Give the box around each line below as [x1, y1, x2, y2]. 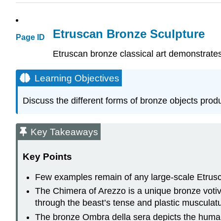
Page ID [16, 33, 45, 42]
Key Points [23, 151, 72, 162]
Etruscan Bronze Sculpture [53, 27, 205, 41]
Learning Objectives [35, 73, 119, 84]
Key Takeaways [31, 126, 98, 137]
